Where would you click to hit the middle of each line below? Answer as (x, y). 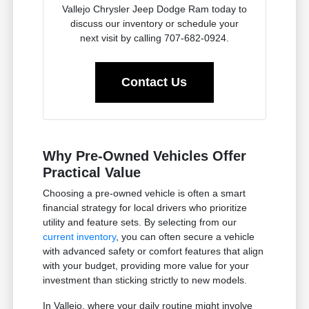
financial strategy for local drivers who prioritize (145, 208)
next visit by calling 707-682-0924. (154, 38)
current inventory (80, 237)
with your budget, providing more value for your (146, 266)
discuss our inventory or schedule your (154, 24)
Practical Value (92, 173)
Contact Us (154, 82)
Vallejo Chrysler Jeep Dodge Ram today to (154, 9)
